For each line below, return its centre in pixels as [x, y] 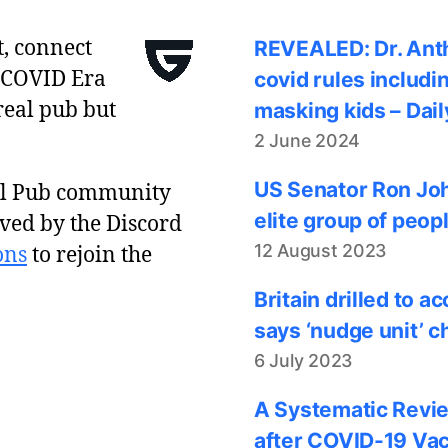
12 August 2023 [321, 250]
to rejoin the [89, 255]
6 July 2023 [304, 360]
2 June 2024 [307, 140]
